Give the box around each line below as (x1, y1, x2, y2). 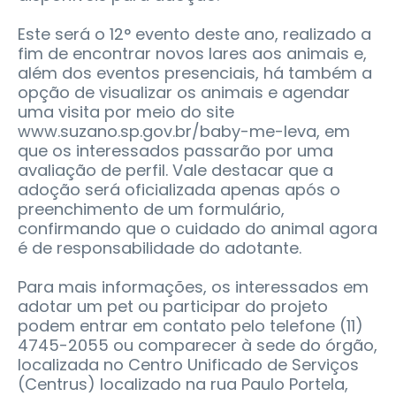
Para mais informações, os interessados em (18, 275, 369, 298)
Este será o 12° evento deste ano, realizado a (18, 22, 371, 45)
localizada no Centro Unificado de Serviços (18, 353, 359, 376)
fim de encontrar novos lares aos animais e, (18, 42, 367, 65)
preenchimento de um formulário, (18, 197, 285, 220)
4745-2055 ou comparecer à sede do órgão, (18, 333, 377, 356)
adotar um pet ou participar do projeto (18, 294, 328, 317)
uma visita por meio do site (18, 100, 234, 123)
